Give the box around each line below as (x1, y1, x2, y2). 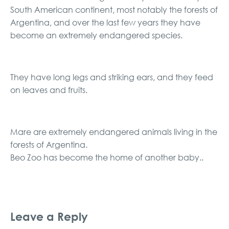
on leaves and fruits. (10, 84, 87, 95)
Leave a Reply (10, 208, 88, 224)
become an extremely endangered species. (10, 30, 182, 40)
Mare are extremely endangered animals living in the (10, 126, 217, 137)
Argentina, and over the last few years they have (10, 17, 200, 28)
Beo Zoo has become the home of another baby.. (10, 152, 203, 163)
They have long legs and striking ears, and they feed (10, 72, 213, 82)
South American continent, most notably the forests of (10, 4, 218, 15)
